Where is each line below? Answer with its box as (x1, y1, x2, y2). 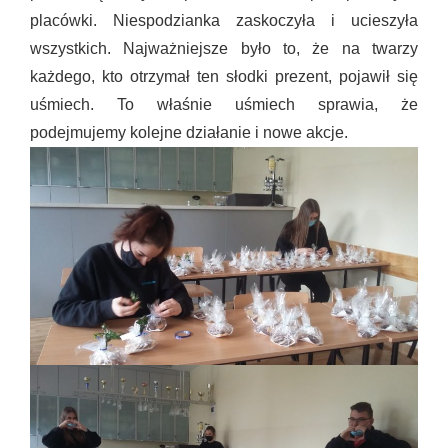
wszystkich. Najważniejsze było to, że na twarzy (30, 40, 418, 58)
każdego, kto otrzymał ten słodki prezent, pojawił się (30, 68, 418, 86)
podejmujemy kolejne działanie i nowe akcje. (30, 124, 348, 142)
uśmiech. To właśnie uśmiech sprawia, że (30, 96, 418, 114)
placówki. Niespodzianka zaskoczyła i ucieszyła (30, 12, 418, 30)
